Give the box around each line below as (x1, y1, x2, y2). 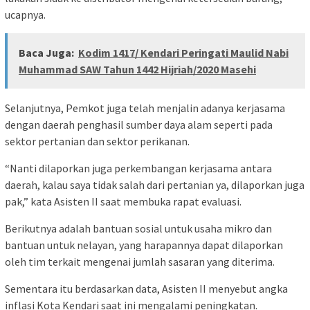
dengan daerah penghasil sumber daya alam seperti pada (5, 118, 273, 132)
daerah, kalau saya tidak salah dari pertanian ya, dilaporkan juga (5, 178, 304, 192)
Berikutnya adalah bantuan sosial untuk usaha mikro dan (5, 221, 272, 236)
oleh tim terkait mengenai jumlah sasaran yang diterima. (5, 255, 275, 269)
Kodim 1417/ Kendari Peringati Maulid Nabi (78, 46, 289, 60)
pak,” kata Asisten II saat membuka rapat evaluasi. (5, 194, 241, 209)
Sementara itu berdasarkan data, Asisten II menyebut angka (5, 282, 288, 296)
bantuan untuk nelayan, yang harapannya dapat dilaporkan (5, 238, 283, 253)
